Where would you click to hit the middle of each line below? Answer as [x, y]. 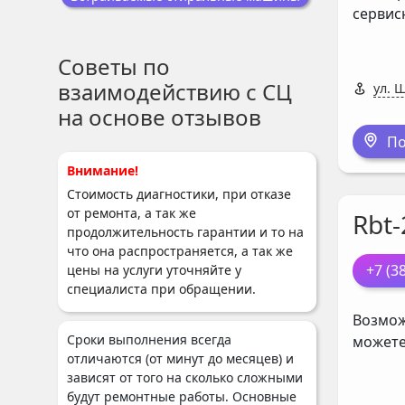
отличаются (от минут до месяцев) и [180, 358]
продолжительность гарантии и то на [185, 232]
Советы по [114, 66]
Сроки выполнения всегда [149, 339]
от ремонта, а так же [132, 213]
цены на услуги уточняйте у [154, 270]
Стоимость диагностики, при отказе [179, 194]
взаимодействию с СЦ [175, 92]
